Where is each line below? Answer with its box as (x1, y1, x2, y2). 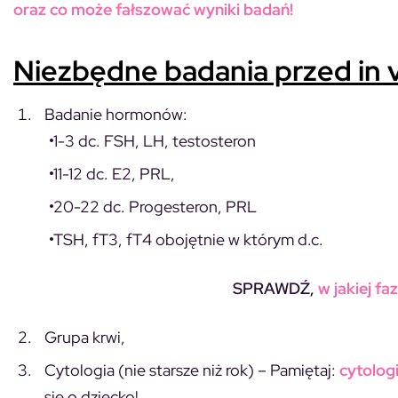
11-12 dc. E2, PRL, (53, 163, 175, 184)
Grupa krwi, (44, 326, 125, 347)
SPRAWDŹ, (232, 277, 314, 298)
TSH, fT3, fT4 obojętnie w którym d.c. (53, 228, 323, 250)
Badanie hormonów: (44, 103, 187, 124)
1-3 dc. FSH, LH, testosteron (53, 130, 256, 151)
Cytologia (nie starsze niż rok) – (44, 359, 270, 380)
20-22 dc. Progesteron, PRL (53, 195, 257, 217)
